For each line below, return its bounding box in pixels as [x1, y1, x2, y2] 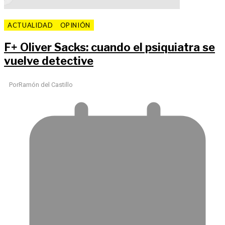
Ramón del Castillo [19, 80, 73, 88]
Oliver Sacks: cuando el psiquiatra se [18, 41, 215, 54]
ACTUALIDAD [8, 21, 53, 30]
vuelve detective [4, 54, 93, 68]
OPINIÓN [60, 21, 91, 30]
